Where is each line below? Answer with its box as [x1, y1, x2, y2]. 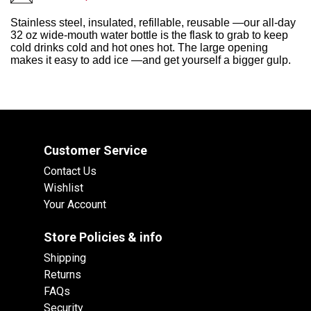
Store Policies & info [44, 230, 162, 245]
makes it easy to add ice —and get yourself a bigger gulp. [10, 54, 291, 67]
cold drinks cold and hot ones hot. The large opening [10, 42, 268, 54]
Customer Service [44, 143, 147, 158]
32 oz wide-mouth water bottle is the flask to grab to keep [10, 29, 288, 42]
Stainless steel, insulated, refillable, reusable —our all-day [10, 17, 296, 29]
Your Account [44, 198, 106, 212]
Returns [44, 268, 81, 282]
